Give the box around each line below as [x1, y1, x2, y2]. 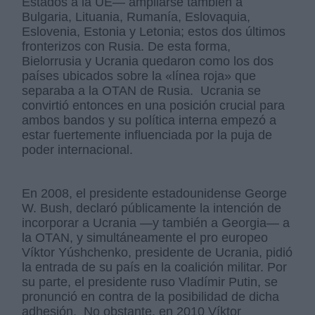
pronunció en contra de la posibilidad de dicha [22, 290, 280, 304]
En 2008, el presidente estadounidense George [22, 186, 288, 201]
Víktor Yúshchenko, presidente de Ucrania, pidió [22, 245, 293, 260]
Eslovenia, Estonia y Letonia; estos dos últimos [22, 25, 286, 39]
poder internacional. [22, 143, 134, 157]
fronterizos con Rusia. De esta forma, [22, 39, 231, 54]
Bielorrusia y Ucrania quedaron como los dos [22, 54, 274, 69]
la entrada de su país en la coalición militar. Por [22, 260, 288, 275]
